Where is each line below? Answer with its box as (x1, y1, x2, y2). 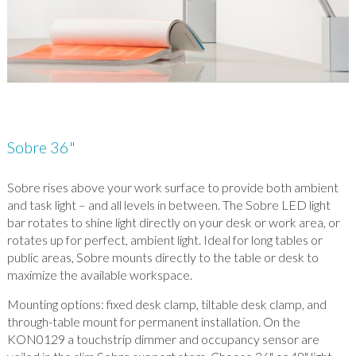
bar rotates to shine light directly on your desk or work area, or (6, 215, 340, 230)
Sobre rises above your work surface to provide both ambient (6, 180, 339, 195)
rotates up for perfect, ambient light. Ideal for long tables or (6, 232, 323, 248)
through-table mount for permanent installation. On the (6, 314, 300, 330)
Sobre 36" (6, 137, 75, 157)
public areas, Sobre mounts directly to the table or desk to (6, 250, 319, 265)
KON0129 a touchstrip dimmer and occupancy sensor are (6, 331, 319, 347)
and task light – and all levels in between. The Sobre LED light (6, 197, 331, 213)
